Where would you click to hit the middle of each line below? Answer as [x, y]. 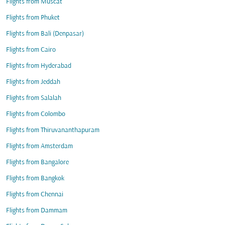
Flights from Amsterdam [39, 146]
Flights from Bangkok [35, 179]
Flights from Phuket [33, 18]
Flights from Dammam [37, 211]
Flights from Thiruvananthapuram [53, 130]
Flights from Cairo [31, 50]
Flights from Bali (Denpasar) [45, 34]
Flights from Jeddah [33, 82]
